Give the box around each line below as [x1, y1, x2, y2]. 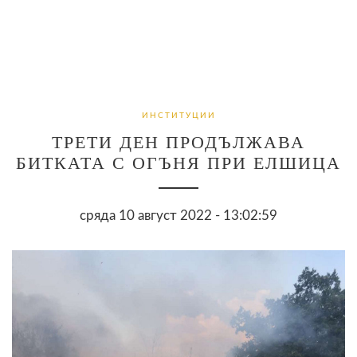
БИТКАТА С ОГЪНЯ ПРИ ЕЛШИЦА [16, 152, 341, 173]
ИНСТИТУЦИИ [141, 111, 216, 120]
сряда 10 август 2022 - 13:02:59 [80, 208, 277, 222]
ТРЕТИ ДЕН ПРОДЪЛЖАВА [52, 131, 305, 152]
